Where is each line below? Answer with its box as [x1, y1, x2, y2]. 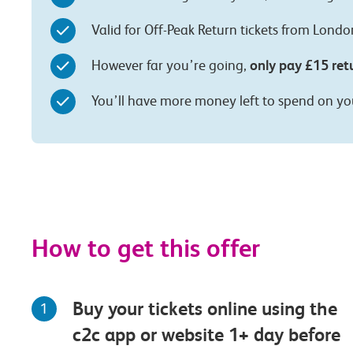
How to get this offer [32, 234, 260, 264]
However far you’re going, [91, 57, 250, 73]
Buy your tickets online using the [72, 298, 338, 321]
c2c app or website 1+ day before [72, 324, 341, 347]
